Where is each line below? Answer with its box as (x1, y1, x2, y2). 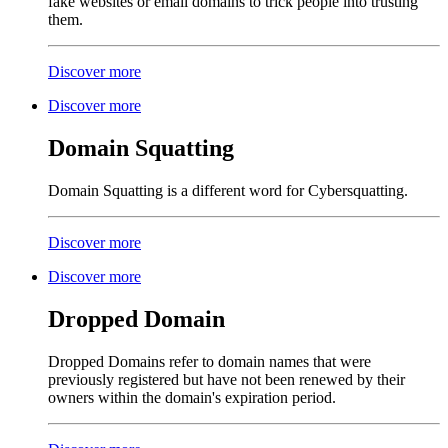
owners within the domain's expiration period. (48, 388, 344, 406)
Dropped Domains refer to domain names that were (48, 352, 371, 370)
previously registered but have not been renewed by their (48, 370, 405, 388)
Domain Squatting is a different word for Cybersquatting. (48, 181, 408, 199)
